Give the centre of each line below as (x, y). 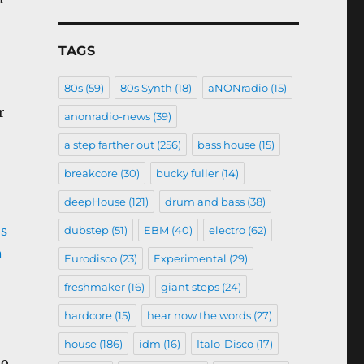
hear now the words (199, 315)
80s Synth (146, 87)
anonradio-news (107, 116)
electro (227, 230)
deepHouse (95, 201)
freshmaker (94, 286)
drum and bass (204, 201)
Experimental (190, 258)
